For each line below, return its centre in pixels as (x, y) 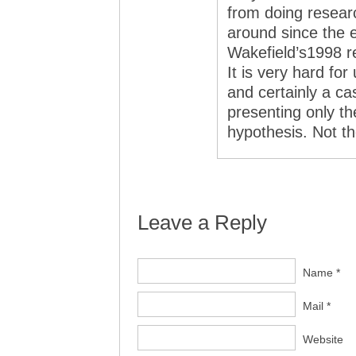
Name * (321, 273)
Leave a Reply (202, 222)
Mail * (317, 306)
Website (323, 339)
